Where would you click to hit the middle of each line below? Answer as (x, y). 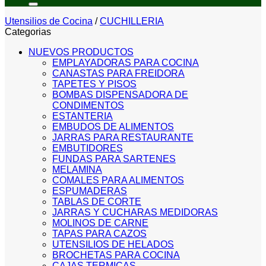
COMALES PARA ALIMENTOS (118, 180)
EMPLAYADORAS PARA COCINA (126, 63)
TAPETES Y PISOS (94, 84)
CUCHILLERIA (132, 21)
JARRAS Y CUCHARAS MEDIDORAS (135, 212)
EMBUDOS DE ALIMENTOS (113, 127)
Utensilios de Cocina (49, 21)
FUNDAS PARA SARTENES (114, 159)
